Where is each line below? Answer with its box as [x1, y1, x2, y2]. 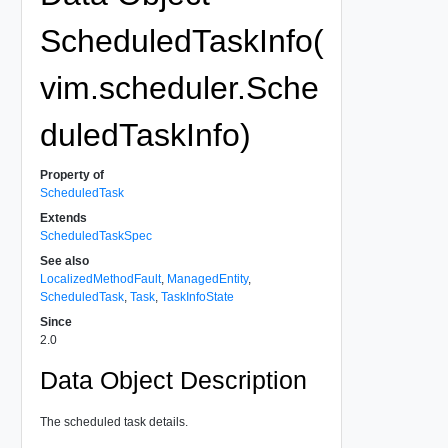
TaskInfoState [160, 289, 234, 304]
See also [39, 253, 89, 268]
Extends [39, 210, 87, 225]
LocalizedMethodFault [39, 271, 161, 286]
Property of [39, 167, 104, 182]
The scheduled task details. [39, 414, 188, 429]
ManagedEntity [166, 271, 248, 286]
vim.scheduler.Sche [39, 69, 319, 106]
